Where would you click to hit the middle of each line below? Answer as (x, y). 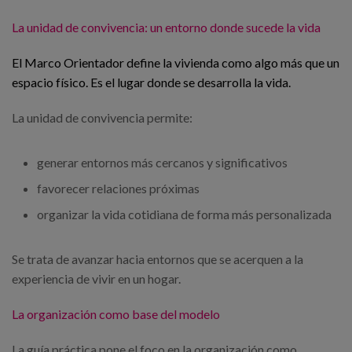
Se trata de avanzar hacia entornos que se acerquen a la (158, 259)
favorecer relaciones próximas (118, 189)
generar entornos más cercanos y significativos (162, 163)
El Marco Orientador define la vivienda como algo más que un (176, 63)
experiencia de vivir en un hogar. (96, 279)
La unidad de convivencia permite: (102, 118)
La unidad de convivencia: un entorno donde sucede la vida (166, 27)
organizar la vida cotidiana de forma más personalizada (184, 214)
